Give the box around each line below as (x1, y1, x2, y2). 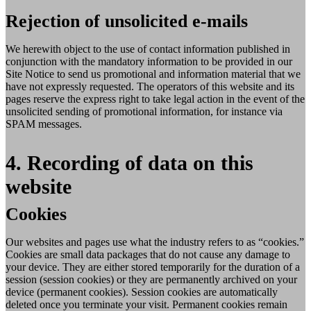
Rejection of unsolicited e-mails (6, 11, 248, 32)
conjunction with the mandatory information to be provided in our (6, 56, 292, 68)
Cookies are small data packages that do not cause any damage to (6, 248, 290, 260)
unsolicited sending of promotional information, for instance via (6, 106, 283, 118)
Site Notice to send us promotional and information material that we (6, 68, 301, 81)
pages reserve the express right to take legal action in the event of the (6, 93, 305, 106)
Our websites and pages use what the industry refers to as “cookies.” (6, 235, 304, 248)
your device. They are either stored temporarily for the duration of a (6, 260, 300, 273)
